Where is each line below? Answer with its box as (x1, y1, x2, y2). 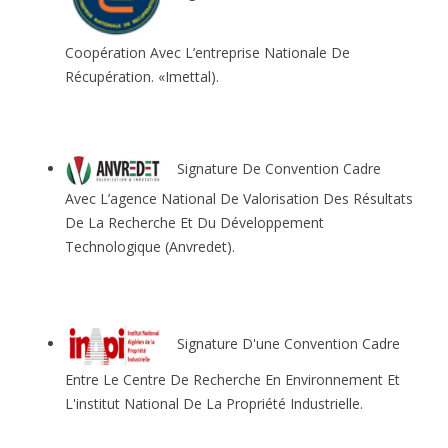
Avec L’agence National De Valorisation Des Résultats (65, 188, 413, 208)
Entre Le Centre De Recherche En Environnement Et (65, 370, 400, 390)
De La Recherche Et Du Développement (65, 212, 324, 232)
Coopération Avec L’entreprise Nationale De (65, 43, 350, 63)
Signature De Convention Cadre (165, 158, 381, 178)
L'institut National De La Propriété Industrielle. (65, 394, 363, 414)
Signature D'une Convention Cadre (165, 334, 400, 354)
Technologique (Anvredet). (65, 236, 235, 256)
